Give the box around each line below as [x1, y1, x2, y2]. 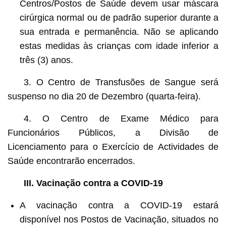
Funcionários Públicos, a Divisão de [7, 127, 219, 138]
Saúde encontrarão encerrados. [7, 155, 135, 166]
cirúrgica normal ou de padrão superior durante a [19, 12, 219, 23]
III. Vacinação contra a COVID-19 [23, 178, 163, 188]
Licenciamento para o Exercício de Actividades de [7, 141, 219, 152]
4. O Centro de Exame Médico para [23, 113, 219, 124]
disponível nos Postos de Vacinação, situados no [19, 214, 219, 224]
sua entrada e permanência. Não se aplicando [19, 26, 219, 37]
